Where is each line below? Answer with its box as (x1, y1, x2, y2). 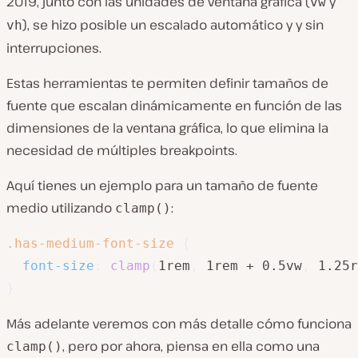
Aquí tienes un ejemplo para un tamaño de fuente (6, 177, 318, 194)
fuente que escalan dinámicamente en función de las (6, 97, 342, 114)
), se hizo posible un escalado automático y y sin (22, 16, 324, 34)
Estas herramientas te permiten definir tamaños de (6, 74, 328, 92)
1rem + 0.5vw (198, 258, 302, 273)
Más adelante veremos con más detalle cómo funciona (6, 315, 352, 332)
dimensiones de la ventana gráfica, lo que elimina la (6, 119, 328, 137)
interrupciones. (6, 39, 101, 57)
